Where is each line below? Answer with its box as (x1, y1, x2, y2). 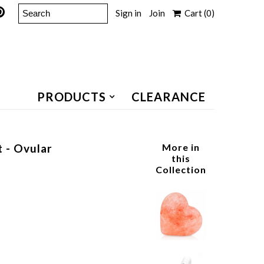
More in (162, 141, 200, 153)
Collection (156, 164, 207, 176)
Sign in (115, 8, 141, 18)
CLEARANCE (131, 90, 206, 104)
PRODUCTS (37, 90, 106, 104)
